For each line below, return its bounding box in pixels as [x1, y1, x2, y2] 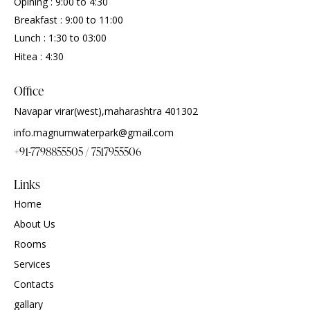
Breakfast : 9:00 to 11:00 [14, 13, 123, 27]
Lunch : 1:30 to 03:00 [14, 31, 107, 45]
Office [14, 82, 44, 100]
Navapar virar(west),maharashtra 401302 [14, 104, 198, 118]
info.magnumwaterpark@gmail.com [14, 125, 174, 139]
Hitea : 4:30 [14, 49, 64, 63]
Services [14, 257, 51, 271]
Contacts [14, 277, 54, 291]
